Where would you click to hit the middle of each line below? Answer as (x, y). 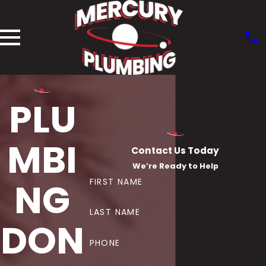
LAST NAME (115, 212)
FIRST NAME (116, 181)
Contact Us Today (175, 151)
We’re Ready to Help (175, 166)
